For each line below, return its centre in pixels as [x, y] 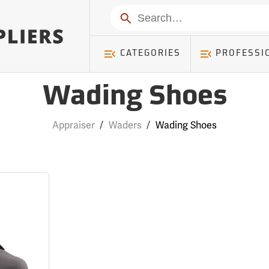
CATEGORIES [150, 54]
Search [133, 17]
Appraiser [73, 125]
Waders [125, 125]
